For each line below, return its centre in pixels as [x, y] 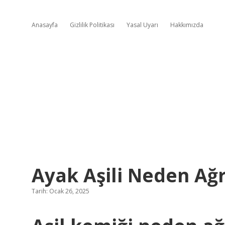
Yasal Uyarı [142, 25]
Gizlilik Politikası [92, 25]
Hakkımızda [187, 25]
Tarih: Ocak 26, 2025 [61, 191]
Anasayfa [45, 25]
